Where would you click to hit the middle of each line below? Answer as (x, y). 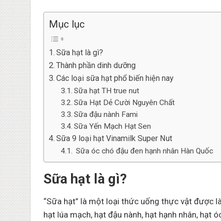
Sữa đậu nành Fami (107, 115)
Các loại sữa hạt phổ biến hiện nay (115, 78)
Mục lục (67, 24)
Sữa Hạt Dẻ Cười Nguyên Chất (126, 103)
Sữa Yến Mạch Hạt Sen (114, 127)
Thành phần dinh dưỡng (97, 66)
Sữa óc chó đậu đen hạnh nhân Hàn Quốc (145, 151)
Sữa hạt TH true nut (108, 91)
